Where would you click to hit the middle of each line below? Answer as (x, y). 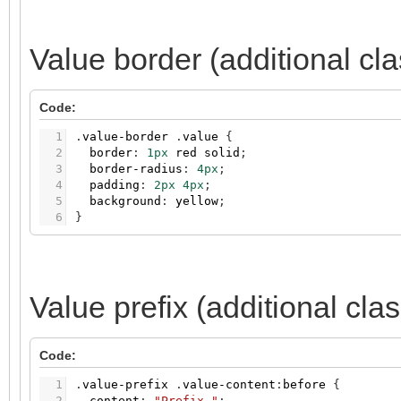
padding (115, 185)
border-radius (136, 169)
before (304, 385)
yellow (197, 201)
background (125, 201)
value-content (229, 385)
